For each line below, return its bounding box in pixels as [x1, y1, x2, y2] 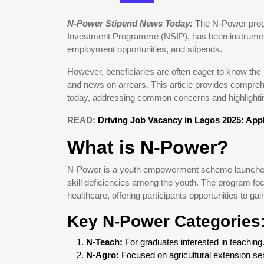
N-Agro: [86, 250, 119, 260]
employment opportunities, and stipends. [67, 44, 222, 54]
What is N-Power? [67, 137, 229, 158]
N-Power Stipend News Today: [67, 18, 195, 28]
